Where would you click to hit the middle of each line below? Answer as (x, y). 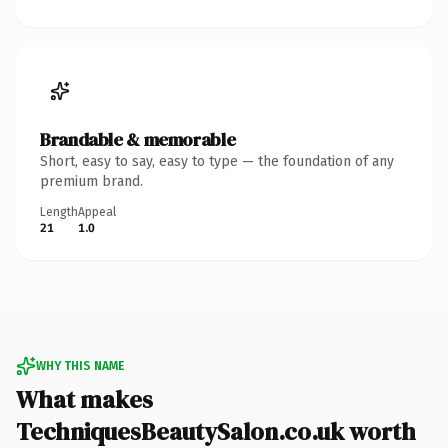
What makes (84, 399)
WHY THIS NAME (80, 365)
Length (59, 211)
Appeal (97, 211)
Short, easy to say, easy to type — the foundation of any (217, 161)
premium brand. (91, 181)
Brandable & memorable (138, 139)
